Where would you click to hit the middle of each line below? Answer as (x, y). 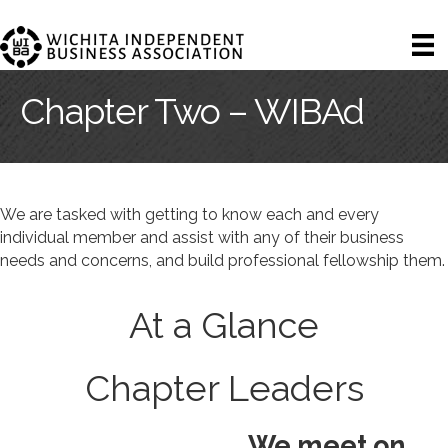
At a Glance (224, 325)
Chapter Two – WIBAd (192, 111)
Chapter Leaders (224, 388)
